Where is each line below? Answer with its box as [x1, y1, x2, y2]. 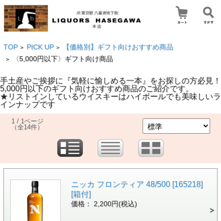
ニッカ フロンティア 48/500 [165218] [71, 180, 203, 188]
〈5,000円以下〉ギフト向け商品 [12, 55, 120, 63]
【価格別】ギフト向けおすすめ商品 [62, 43, 173, 51]
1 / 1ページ [11, 117, 43, 125]
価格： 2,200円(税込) [71, 200, 137, 208]
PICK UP [26, 43, 54, 51]
